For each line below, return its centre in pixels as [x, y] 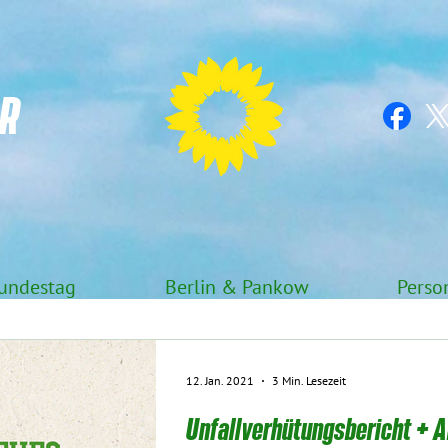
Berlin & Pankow [236, 288]
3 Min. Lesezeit [309, 380]
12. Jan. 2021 [220, 380]
